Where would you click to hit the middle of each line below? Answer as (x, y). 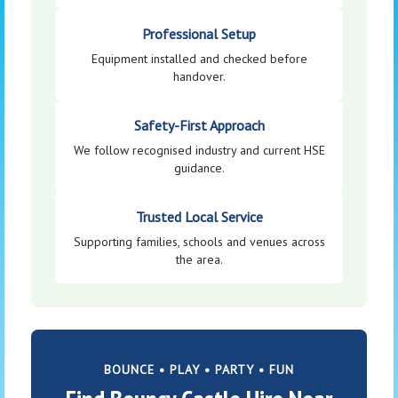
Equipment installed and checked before (199, 59)
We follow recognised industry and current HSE (199, 151)
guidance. (199, 168)
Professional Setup (199, 34)
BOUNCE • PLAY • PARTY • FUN (199, 370)
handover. (199, 77)
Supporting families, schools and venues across (199, 242)
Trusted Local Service (199, 217)
